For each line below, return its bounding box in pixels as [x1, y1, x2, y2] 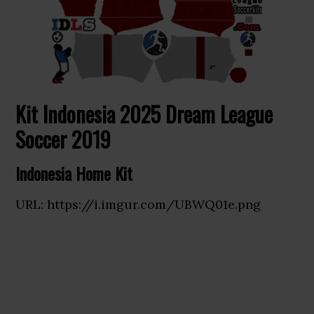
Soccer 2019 [15, 123, 111, 155]
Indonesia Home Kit [15, 161, 133, 186]
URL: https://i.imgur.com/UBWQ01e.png [15, 196, 261, 212]
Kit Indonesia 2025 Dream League [15, 98, 273, 130]
